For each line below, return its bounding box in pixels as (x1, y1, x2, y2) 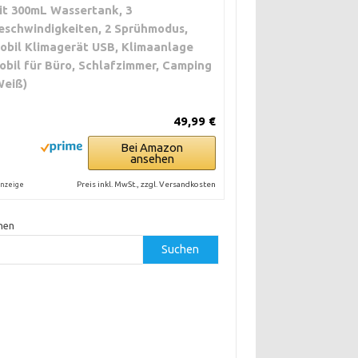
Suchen (161, 243, 200, 257)
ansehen (129, 152, 174, 166)
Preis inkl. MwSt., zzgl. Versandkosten (77, 180, 217, 189)
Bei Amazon (121, 141, 184, 155)
